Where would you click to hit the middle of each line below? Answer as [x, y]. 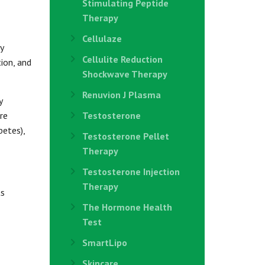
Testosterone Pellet [125, 136]
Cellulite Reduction [122, 59]
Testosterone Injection [131, 172]
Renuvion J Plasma [121, 95]
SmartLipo [104, 243]
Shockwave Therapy [125, 74]
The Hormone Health [127, 207]
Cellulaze [102, 38]
